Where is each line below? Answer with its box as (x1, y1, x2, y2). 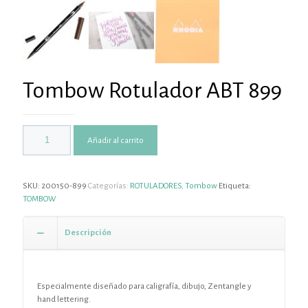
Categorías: (88, 181, 130, 190)
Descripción (65, 228, 111, 237)
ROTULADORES (130, 181, 181, 190)
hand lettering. (37, 294, 91, 304)
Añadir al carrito (87, 135, 144, 145)
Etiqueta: (219, 181, 251, 190)
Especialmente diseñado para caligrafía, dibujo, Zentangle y (37, 281, 252, 291)
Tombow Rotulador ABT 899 (23, 78, 282, 102)
